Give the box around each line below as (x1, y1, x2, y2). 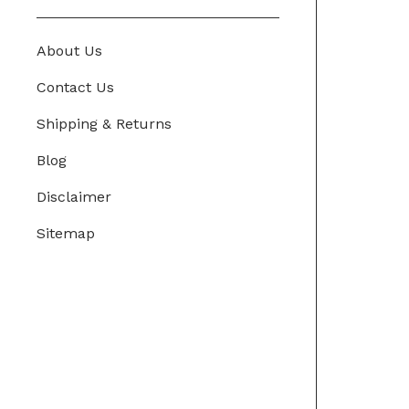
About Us (37, 42, 102, 59)
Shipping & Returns (37, 115, 172, 132)
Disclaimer (37, 188, 111, 205)
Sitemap (37, 225, 95, 242)
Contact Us (37, 79, 114, 96)
